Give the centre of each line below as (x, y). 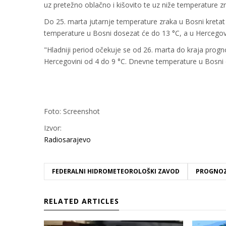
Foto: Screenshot (72, 111)
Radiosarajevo (67, 140)
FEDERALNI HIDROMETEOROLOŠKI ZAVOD (116, 172)
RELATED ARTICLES (81, 201)
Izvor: (53, 128)
